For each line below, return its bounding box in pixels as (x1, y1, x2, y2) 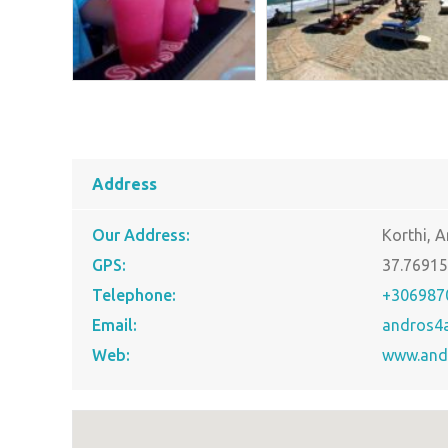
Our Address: (92, 225, 190, 244)
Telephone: (92, 285, 176, 304)
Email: (92, 315, 137, 334)
